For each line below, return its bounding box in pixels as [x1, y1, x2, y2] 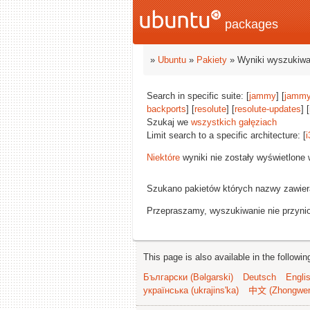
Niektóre [147, 152, 180, 163]
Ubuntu [158, 55, 186, 65]
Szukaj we [147, 117, 191, 127]
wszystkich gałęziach [191, 117, 277, 127]
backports [147, 104, 186, 114]
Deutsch [243, 272, 276, 282]
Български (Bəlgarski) [143, 272, 233, 282]
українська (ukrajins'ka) [143, 285, 239, 295]
